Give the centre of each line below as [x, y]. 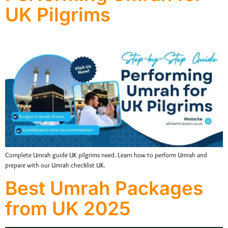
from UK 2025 [68, 208]
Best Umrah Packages [104, 188]
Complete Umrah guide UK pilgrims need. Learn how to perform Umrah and [106, 155]
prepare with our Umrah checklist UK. [55, 165]
